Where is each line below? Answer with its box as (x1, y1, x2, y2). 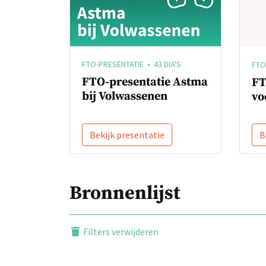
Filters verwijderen (81, 226, 159, 238)
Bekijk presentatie (90, 129, 164, 141)
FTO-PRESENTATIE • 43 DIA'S (82, 59, 181, 70)
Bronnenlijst (69, 182, 180, 206)
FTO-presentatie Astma (82, 75, 208, 90)
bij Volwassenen (82, 89, 167, 104)
